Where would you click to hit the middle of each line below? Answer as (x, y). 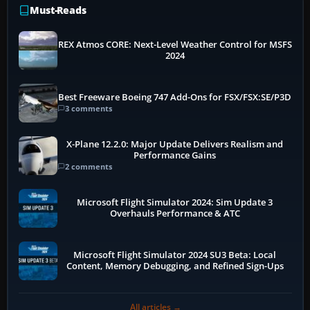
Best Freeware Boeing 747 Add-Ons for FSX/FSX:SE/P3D (175, 98)
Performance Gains (175, 156)
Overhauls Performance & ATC (175, 213)
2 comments (89, 167)
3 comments (89, 109)
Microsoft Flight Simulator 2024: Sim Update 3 (175, 202)
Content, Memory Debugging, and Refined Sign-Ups (175, 266)
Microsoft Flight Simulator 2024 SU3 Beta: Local (175, 255)
